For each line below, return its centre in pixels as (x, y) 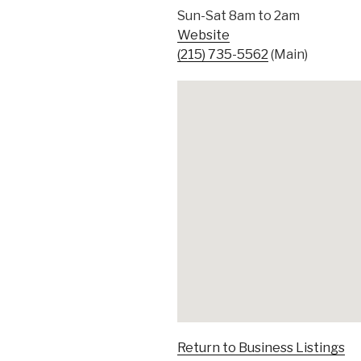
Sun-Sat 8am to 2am (239, 16)
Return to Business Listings (261, 348)
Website (203, 35)
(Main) (288, 55)
